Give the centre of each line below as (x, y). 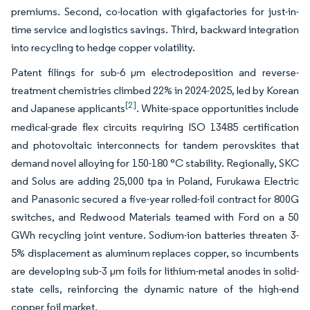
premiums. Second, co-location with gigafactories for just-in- (155, 11)
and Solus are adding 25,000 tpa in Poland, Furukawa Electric (155, 181)
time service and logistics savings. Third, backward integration (155, 29)
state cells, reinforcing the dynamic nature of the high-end (155, 289)
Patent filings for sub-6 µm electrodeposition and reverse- (155, 72)
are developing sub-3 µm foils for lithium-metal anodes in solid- (155, 271)
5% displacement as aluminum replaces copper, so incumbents (155, 253)
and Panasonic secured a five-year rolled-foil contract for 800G (155, 199)
